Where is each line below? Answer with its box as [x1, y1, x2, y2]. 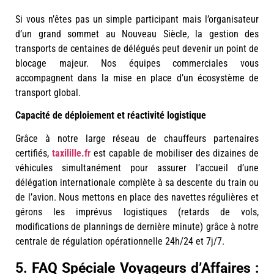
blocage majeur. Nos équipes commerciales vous [15, 57, 259, 70]
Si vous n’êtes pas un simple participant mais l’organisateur [15, 13, 259, 26]
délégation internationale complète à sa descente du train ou [15, 176, 259, 188]
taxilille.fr [52, 147, 91, 159]
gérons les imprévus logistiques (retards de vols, [15, 206, 259, 218]
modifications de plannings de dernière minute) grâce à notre [15, 220, 259, 232]
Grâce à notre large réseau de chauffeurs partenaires [15, 132, 259, 144]
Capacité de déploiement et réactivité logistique [15, 109, 206, 121]
